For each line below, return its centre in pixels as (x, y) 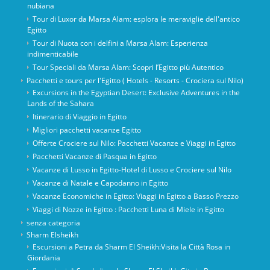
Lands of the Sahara (60, 103)
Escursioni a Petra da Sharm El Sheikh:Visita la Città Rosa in (131, 246)
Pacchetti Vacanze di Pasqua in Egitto (94, 156)
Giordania (43, 257)
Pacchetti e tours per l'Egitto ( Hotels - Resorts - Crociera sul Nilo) (135, 80)
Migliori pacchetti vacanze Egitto (86, 130)
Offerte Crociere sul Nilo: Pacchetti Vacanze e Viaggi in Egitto (134, 143)
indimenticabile (52, 54)
